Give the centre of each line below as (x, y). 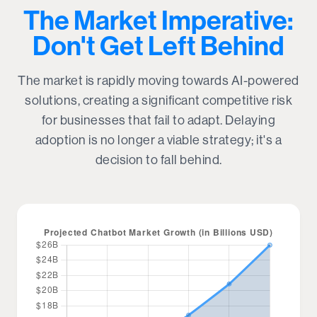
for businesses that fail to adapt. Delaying (158, 120)
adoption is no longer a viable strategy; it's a (158, 140)
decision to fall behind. (158, 160)
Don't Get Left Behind (158, 46)
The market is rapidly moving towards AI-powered (158, 80)
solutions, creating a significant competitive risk (158, 100)
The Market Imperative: (158, 21)
